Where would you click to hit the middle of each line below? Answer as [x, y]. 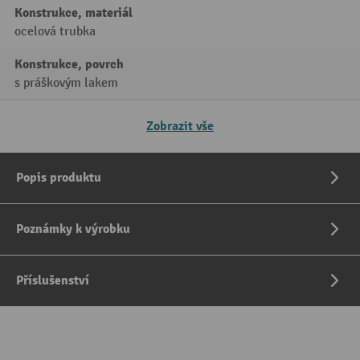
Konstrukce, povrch [69, 64]
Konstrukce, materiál [74, 13]
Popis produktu [59, 178]
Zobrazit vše [180, 126]
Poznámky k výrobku [73, 229]
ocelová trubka [55, 32]
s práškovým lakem [66, 83]
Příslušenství [53, 280]
